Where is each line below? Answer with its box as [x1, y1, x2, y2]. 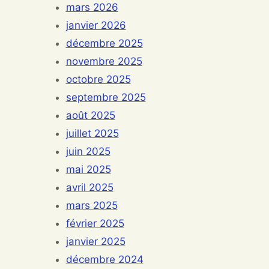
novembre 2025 [65, 55, 142, 67]
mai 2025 [65, 163, 111, 175]
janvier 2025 [65, 235, 125, 247]
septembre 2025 [65, 91, 146, 103]
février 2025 [65, 217, 124, 229]
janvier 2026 [65, 19, 126, 31]
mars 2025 [65, 199, 118, 211]
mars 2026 [65, 1, 118, 13]
